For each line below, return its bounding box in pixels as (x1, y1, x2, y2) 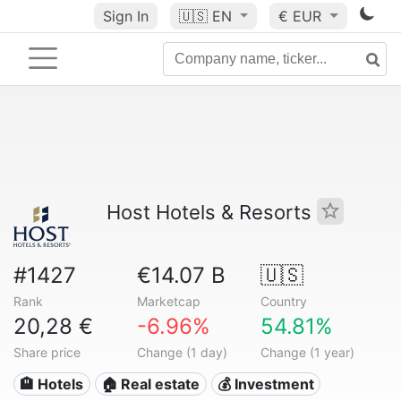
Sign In (102, 7, 149, 25)
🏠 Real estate (101, 375, 200, 393)
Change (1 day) (136, 345, 227, 360)
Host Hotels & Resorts (107, 200, 317, 224)
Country (260, 294, 307, 309)
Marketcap (136, 294, 200, 309)
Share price (13, 345, 81, 360)
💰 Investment (217, 375, 314, 393)
